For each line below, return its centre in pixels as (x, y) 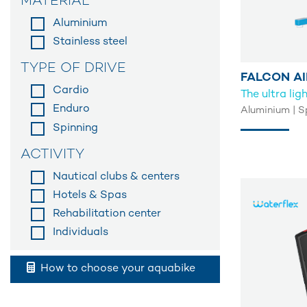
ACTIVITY (52, 155)
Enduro (71, 110)
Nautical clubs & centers (116, 177)
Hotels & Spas (90, 195)
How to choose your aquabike (116, 269)
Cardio (71, 91)
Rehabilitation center (107, 214)
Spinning (75, 128)
